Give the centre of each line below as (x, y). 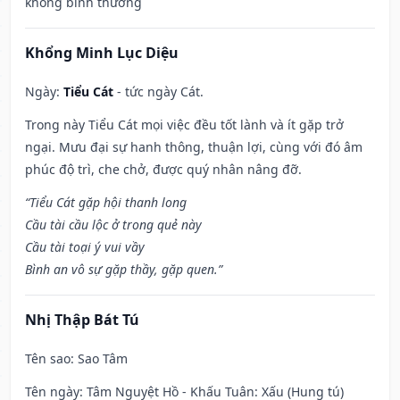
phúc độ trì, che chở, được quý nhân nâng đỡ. (163, 170)
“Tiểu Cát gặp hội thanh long (106, 203)
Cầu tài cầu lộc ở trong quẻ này (113, 225)
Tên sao (48, 359)
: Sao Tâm (99, 359)
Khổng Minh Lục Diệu (102, 53)
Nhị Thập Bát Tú (82, 320)
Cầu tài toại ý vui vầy (85, 247)
